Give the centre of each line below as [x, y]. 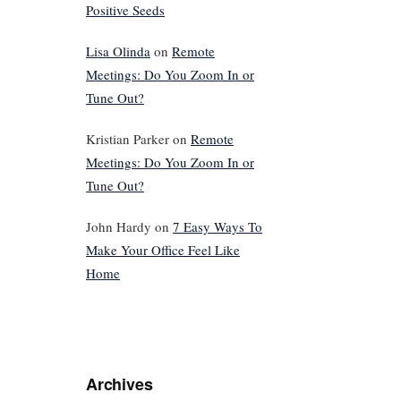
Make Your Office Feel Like [163, 249]
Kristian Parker [128, 138]
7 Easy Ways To [218, 226]
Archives [119, 384]
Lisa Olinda [118, 51]
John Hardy [119, 226]
